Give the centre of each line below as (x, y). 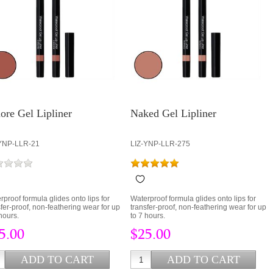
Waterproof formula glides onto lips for (193, 199)
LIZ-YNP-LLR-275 (160, 144)
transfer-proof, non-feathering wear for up (198, 207)
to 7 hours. (148, 216)
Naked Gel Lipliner (173, 114)
